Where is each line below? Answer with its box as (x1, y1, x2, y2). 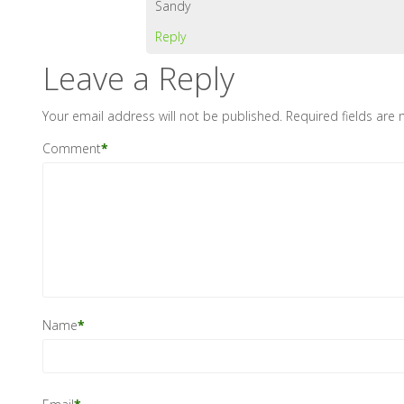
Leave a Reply (42, 57, 235, 100)
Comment (42, 140, 102, 158)
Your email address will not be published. (42, 107, 283, 125)
